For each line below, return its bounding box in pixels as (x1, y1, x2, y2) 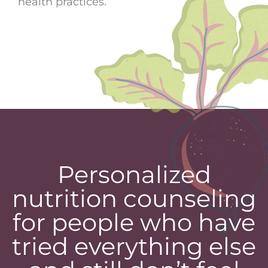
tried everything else (12, 231, 256, 261)
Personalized (57, 159, 211, 189)
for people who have (13, 207, 255, 237)
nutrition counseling (12, 183, 256, 213)
